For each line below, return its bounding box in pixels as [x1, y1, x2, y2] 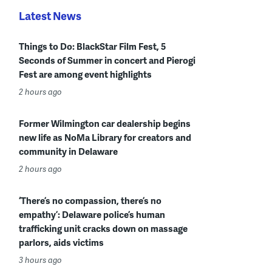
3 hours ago [19, 254, 62, 266]
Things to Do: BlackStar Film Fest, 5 [19, 39, 166, 53]
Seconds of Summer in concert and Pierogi [19, 53, 195, 67]
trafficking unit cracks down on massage [19, 222, 188, 236]
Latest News [19, 8, 81, 24]
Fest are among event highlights [19, 67, 152, 81]
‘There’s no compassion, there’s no [19, 194, 161, 208]
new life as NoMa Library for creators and [19, 131, 191, 144]
